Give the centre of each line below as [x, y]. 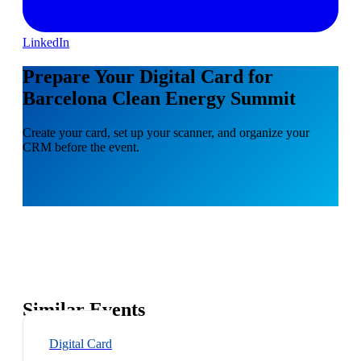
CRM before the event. [81, 147]
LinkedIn [46, 42]
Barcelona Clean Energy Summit [159, 98]
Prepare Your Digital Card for [148, 76]
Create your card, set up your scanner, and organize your [166, 132]
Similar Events [84, 310]
